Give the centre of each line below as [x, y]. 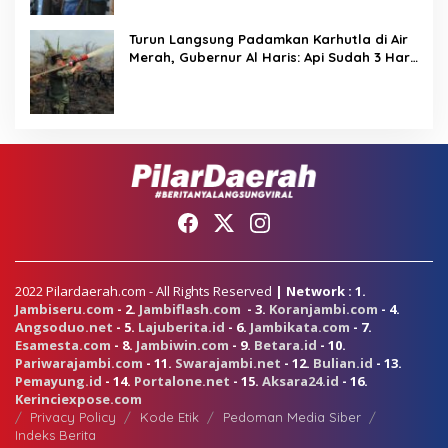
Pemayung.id [58, 380]
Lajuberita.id [181, 326]
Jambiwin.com [182, 344]
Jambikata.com [300, 326]
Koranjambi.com [323, 308]
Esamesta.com [63, 344]
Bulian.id [343, 362]
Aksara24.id [300, 380]
